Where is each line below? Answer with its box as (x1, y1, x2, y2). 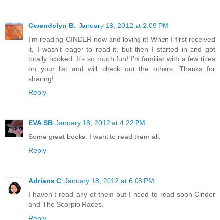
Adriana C (28, 177, 61, 185)
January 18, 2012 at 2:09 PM (79, 22, 168, 30)
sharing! (28, 75, 54, 83)
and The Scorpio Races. (28, 200, 104, 208)
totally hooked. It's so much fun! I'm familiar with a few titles (28, 55, 215, 63)
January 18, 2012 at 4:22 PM (55, 119, 145, 127)
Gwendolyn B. (28, 22, 76, 30)
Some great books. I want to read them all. (28, 133, 161, 141)
